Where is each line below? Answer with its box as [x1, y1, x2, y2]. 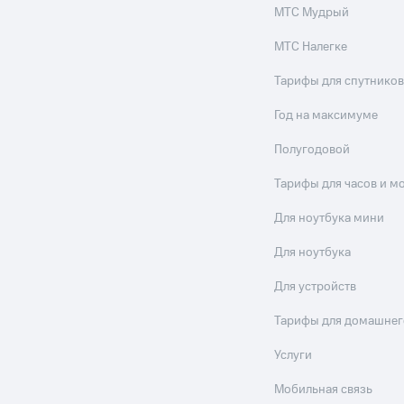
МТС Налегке [274, 38, 348, 56]
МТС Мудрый [274, 4, 350, 22]
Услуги [274, 346, 313, 364]
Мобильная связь [274, 381, 373, 399]
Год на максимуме [274, 106, 379, 124]
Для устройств [274, 278, 357, 296]
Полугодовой [274, 141, 351, 159]
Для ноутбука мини [274, 209, 385, 227]
